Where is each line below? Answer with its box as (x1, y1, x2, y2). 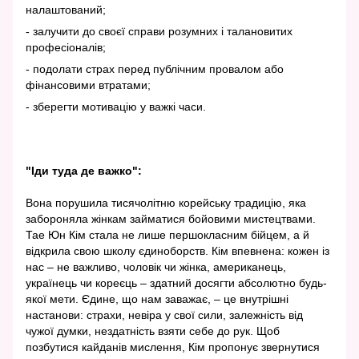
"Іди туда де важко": (26, 164, 142, 178)
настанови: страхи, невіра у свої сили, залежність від (26, 309, 303, 322)
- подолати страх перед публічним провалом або (26, 63, 284, 76)
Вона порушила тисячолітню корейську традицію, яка (26, 196, 306, 210)
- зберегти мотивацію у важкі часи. (26, 100, 206, 114)
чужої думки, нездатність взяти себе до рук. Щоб (26, 325, 280, 338)
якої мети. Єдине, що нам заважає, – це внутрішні (26, 292, 288, 306)
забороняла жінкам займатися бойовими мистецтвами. (26, 212, 316, 226)
